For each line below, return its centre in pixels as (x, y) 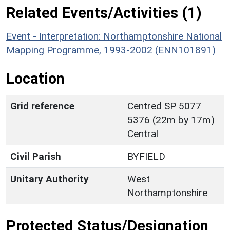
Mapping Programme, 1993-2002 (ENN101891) (111, 50)
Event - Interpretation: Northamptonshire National (114, 36)
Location (35, 78)
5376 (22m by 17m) (171, 120)
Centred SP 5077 (164, 106)
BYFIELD (146, 156)
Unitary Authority (50, 179)
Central (143, 133)
